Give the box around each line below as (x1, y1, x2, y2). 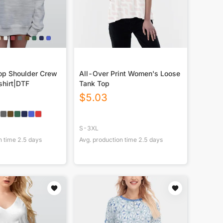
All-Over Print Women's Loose (79, 69, 180, 78)
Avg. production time (79, 136, 138, 144)
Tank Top (79, 79, 110, 88)
